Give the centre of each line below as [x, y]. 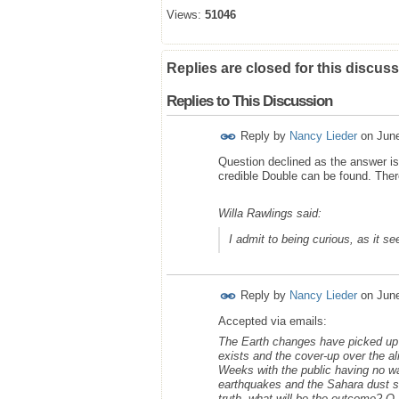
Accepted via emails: [274, 322]
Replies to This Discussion [249, 102]
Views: [184, 15]
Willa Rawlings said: [270, 214]
